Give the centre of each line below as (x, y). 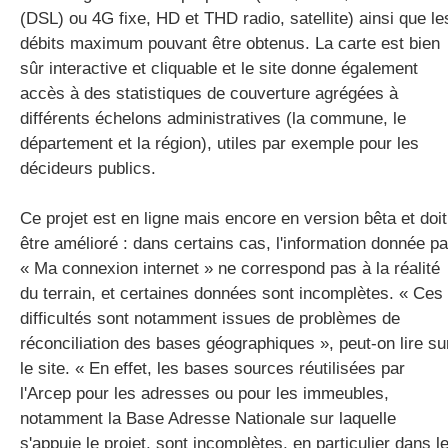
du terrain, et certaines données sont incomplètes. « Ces (231, 293)
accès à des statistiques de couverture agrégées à (209, 93)
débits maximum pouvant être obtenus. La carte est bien (230, 43)
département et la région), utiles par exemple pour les (219, 143)
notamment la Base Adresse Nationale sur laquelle (208, 418)
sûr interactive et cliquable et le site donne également (219, 68)
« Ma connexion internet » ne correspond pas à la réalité (230, 268)
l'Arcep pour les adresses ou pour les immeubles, (204, 393)
